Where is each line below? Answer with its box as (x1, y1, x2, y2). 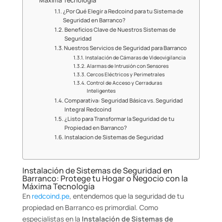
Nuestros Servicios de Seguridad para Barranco (64, 44, 187, 52)
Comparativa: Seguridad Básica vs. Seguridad (64, 97, 183, 104)
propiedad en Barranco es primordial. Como (22, 203, 158, 212)
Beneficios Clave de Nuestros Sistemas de (64, 26, 176, 33)
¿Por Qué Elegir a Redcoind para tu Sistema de (63, 7, 183, 15)
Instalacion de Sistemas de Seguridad (64, 133, 164, 141)
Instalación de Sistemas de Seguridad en (22, 165, 172, 176)
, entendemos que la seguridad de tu (69, 191, 184, 201)
